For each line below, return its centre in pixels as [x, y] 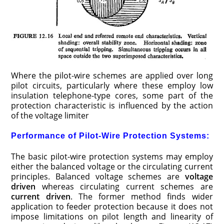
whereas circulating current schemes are [124, 186]
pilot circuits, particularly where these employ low [112, 85]
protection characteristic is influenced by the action [112, 105]
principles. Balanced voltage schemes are [98, 176]
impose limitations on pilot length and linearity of [112, 216]
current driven [41, 196]
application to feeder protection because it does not [112, 206]
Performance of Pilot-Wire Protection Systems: [110, 135]
